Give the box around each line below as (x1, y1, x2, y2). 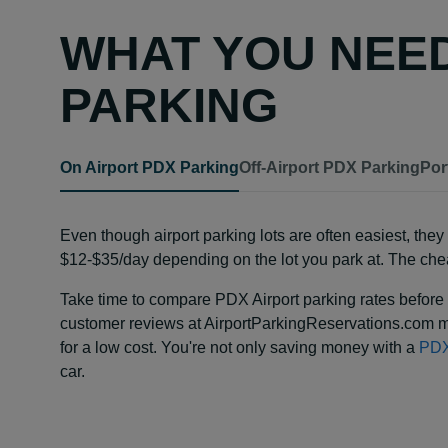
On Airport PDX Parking (60, 159, 239, 176)
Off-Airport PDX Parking (239, 159, 420, 176)
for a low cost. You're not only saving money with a (60, 339, 419, 356)
